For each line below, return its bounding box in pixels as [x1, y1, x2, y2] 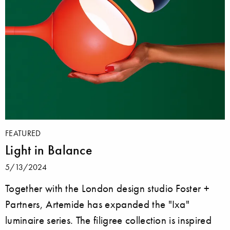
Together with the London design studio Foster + [5, 181, 210, 195]
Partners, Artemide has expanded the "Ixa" [5, 197, 190, 210]
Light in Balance [5, 141, 93, 158]
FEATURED [5, 127, 41, 138]
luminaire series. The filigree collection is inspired [5, 213, 212, 226]
